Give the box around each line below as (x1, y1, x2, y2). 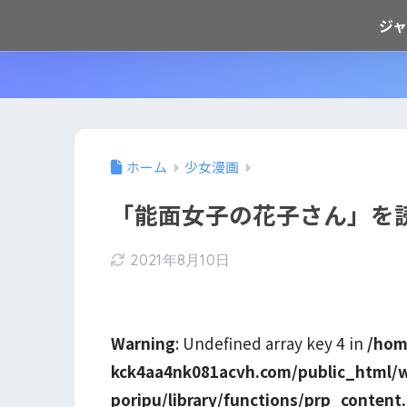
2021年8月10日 (130, 251, 231, 270)
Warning (111, 332, 175, 355)
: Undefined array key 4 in (175, 332, 367, 355)
